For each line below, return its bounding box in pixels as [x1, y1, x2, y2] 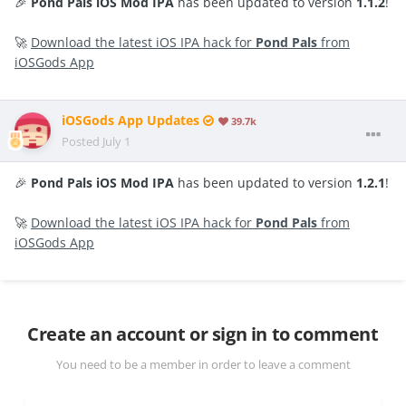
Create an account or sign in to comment [27, 321, 379, 346]
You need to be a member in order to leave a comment [55, 355, 351, 372]
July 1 [102, 132, 130, 150]
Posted [62, 132, 102, 150]
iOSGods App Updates [62, 111, 203, 129]
